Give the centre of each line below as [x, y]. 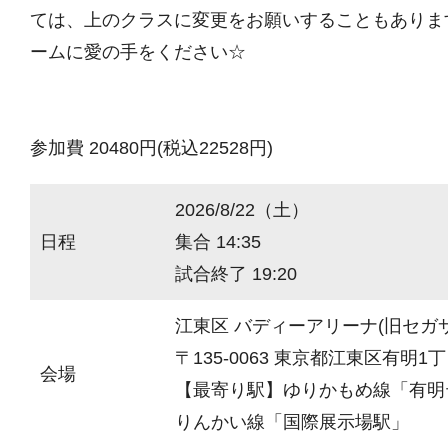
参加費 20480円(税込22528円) [151, 148]
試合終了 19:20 [236, 274]
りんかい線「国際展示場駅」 [292, 422]
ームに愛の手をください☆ [138, 52]
